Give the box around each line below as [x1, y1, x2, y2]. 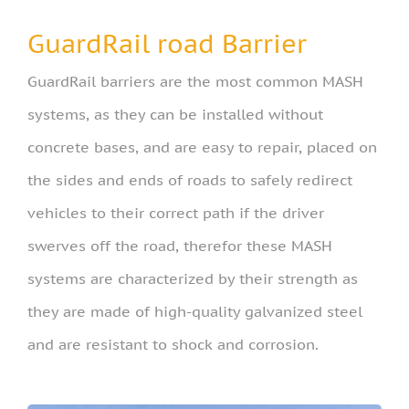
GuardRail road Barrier [27, 26, 307, 60]
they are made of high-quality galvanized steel [27, 301, 362, 320]
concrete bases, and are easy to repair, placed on [27, 137, 377, 156]
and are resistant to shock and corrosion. [27, 334, 319, 353]
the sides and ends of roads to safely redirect [27, 170, 352, 189]
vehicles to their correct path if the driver [27, 203, 324, 222]
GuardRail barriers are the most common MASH [27, 71, 363, 90]
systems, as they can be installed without [27, 104, 323, 123]
